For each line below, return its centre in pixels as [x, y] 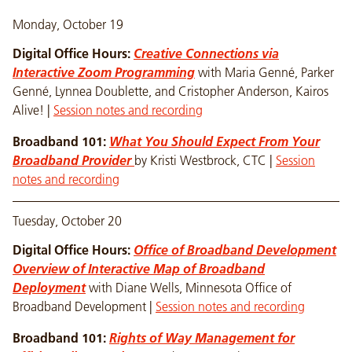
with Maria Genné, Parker [266, 72]
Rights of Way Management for [202, 338]
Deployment [49, 288]
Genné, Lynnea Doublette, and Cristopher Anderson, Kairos [170, 91]
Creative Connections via [206, 53]
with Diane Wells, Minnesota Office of [190, 288]
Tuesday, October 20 [67, 221]
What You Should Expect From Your [214, 141]
